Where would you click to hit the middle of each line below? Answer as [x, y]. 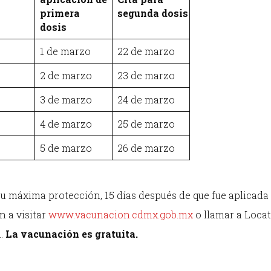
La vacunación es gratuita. [72, 233]
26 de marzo [146, 148]
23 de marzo [146, 75]
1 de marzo [65, 51]
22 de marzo [146, 51]
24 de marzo [146, 100]
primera [60, 13]
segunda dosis [153, 13]
